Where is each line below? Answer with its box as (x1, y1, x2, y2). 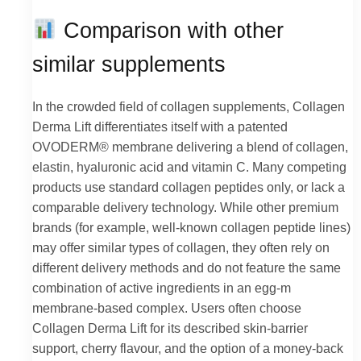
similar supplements (32, 51, 226, 77)
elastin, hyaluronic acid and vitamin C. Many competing (32, 160, 346, 175)
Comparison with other (57, 17, 284, 43)
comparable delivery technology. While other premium (32, 200, 338, 215)
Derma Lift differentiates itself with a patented (32, 119, 288, 135)
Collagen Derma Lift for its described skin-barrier (32, 321, 308, 336)
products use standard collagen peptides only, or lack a (32, 180, 345, 195)
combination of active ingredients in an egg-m (32, 280, 291, 296)
